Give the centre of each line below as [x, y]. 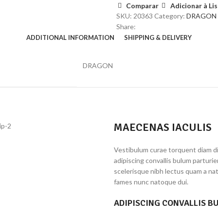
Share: [126, 27]
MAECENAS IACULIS [163, 127]
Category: [170, 16]
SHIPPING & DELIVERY [158, 37]
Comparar [143, 6]
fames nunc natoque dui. [151, 182]
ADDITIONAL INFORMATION [70, 37]
